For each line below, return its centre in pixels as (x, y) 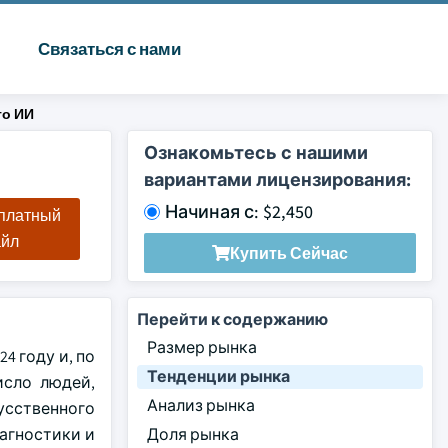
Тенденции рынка (218, 376)
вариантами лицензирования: (277, 179)
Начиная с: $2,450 (239, 211)
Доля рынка (193, 434)
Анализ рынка (201, 405)
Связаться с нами (109, 49)
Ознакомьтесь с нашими (256, 152)
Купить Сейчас (289, 253)
